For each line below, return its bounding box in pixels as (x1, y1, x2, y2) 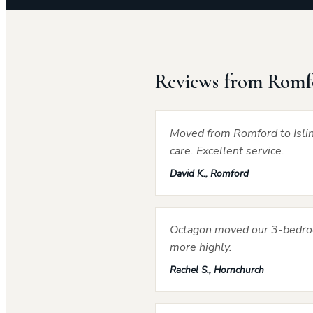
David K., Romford (170, 166, 249, 180)
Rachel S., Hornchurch (170, 263, 264, 277)
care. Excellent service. (170, 143, 284, 159)
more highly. (170, 239, 232, 255)
